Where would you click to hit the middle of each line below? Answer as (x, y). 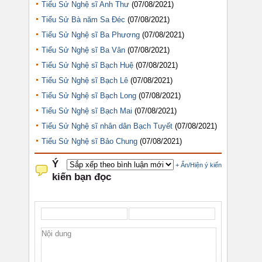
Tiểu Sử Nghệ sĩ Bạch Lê (85, 80)
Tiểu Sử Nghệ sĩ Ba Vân (83, 50)
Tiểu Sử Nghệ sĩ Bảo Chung (89, 141)
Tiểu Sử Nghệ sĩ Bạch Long (89, 95)
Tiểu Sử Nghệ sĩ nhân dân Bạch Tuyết (107, 126)
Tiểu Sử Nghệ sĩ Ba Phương (91, 35)
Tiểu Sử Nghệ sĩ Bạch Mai (87, 111)
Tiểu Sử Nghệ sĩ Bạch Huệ (87, 65)
